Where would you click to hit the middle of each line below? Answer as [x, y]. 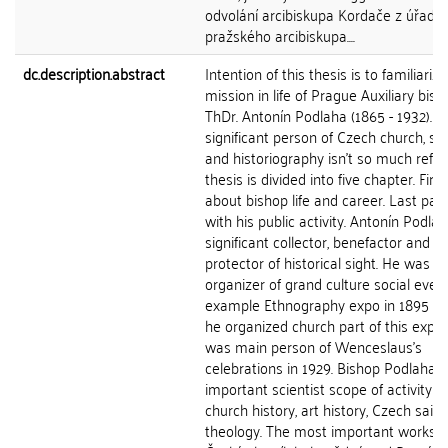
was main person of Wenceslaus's [313, 346]
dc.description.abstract [94, 73]
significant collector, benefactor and [317, 241]
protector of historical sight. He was [317, 262]
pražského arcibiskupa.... [280, 35]
